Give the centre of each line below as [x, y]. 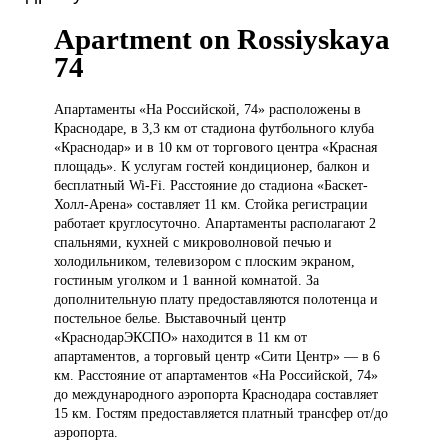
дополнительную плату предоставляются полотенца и [216, 299]
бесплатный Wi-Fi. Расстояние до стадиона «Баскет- [211, 185]
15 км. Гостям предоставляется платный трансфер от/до [221, 413]
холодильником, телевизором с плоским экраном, [205, 261]
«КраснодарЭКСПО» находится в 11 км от [181, 337]
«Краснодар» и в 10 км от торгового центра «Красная [216, 147]
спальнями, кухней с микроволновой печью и [193, 242]
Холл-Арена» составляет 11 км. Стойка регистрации [211, 204]
